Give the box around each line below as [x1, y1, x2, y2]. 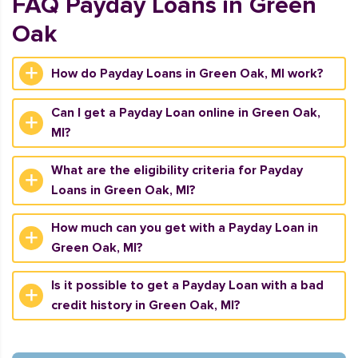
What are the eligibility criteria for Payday [51, 162, 303, 178]
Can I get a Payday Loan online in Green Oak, [51, 105, 320, 121]
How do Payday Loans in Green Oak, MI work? [51, 65, 324, 82]
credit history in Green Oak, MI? [51, 297, 241, 313]
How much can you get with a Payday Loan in [51, 220, 318, 236]
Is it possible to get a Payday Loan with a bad [51, 277, 324, 293]
